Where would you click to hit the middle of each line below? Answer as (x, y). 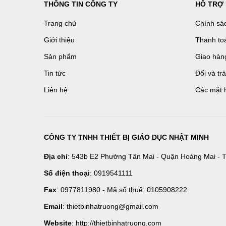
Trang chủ (60, 23)
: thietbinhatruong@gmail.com (110, 206)
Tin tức (55, 73)
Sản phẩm (60, 56)
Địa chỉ (56, 156)
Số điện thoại (67, 173)
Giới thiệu (59, 40)
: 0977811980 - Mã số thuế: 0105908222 (122, 190)
